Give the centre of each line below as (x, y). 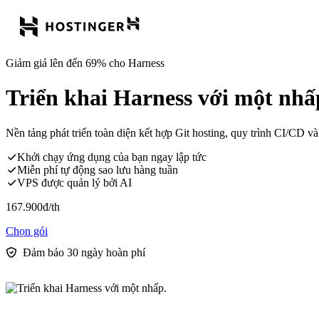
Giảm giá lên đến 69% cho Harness (85, 63)
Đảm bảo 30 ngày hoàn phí (84, 252)
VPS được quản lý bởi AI (74, 182)
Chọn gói (27, 231)
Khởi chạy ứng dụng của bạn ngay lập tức (112, 157)
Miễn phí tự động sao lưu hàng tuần (98, 169)
